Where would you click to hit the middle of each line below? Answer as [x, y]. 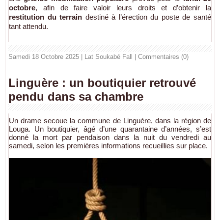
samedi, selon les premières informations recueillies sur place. [108, 146]
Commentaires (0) [163, 57]
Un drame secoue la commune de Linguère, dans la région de [110, 121]
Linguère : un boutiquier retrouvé [102, 83]
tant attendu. [28, 27]
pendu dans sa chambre [76, 97]
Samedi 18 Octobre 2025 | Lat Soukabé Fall [70, 57]
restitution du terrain [46, 17]
